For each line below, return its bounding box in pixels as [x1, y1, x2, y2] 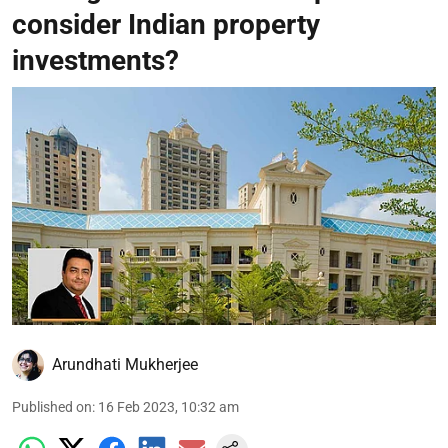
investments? [12, 43, 179, 77]
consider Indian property [12, 7, 320, 41]
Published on [12, 399, 92, 416]
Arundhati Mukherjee [52, 355, 198, 375]
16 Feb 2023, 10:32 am [98, 399, 239, 416]
